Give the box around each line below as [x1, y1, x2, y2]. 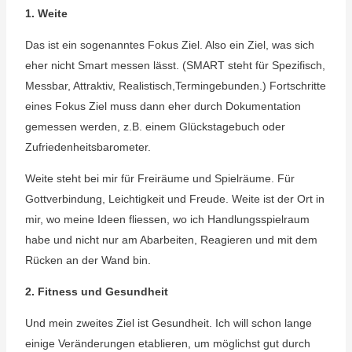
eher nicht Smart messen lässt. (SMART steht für [24, 59, 272, 71]
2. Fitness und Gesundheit [24, 285, 168, 298]
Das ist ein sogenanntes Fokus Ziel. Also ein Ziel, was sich [24, 38, 314, 51]
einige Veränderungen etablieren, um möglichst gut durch [24, 337, 310, 350]
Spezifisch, [271, 59, 325, 71]
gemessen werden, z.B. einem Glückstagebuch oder [24, 120, 285, 133]
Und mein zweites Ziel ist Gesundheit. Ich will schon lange [24, 317, 312, 329]
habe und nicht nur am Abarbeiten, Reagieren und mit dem [24, 233, 317, 246]
